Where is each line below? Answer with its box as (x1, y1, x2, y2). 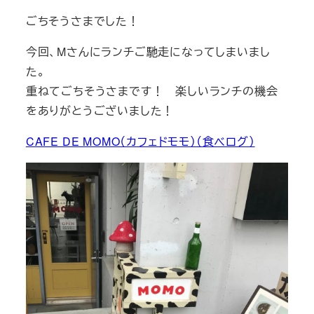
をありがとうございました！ (25, 102, 175, 118)
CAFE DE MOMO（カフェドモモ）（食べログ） (25, 132, 255, 149)
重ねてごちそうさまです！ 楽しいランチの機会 (25, 82, 278, 99)
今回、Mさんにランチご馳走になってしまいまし (25, 43, 271, 60)
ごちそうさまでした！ (25, 12, 139, 29)
